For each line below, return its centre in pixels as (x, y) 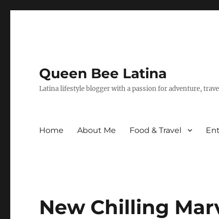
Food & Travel (156, 130)
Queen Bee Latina (103, 73)
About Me (97, 130)
